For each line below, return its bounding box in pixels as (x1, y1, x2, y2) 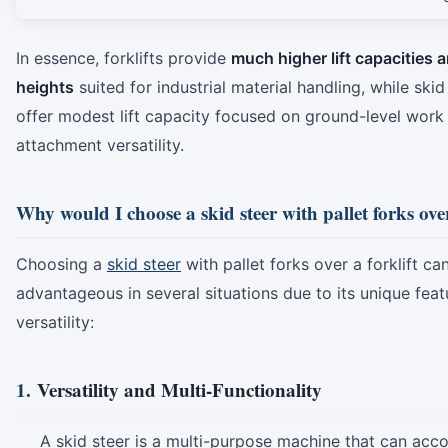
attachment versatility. (16, 134, 184, 155)
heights (16, 76, 74, 97)
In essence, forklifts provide (16, 47, 231, 68)
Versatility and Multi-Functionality (37, 376, 322, 404)
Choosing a (16, 254, 107, 275)
